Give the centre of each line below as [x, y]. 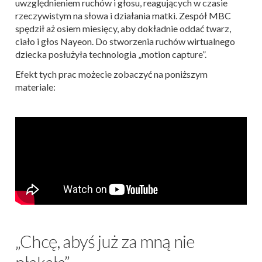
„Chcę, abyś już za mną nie [105, 241]
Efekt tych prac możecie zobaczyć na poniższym [111, 74]
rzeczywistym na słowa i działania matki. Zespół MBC [123, 15]
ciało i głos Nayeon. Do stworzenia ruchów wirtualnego [125, 41]
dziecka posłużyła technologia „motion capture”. [111, 54]
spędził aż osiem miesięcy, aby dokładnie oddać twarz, [123, 28]
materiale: [35, 87]
